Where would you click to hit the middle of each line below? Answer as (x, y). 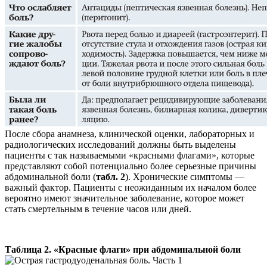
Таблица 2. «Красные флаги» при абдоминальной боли (123, 250)
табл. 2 (111, 177)
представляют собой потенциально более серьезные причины (131, 166)
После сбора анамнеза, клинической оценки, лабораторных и (130, 134)
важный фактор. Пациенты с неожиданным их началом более (131, 188)
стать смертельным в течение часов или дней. (98, 209)
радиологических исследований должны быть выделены (120, 145)
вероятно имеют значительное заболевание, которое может (125, 198)
